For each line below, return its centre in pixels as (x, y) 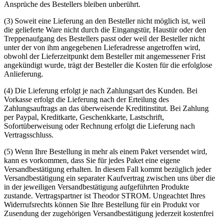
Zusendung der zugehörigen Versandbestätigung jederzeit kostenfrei (109, 214)
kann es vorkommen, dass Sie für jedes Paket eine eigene (92, 161)
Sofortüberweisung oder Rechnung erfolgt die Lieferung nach (99, 126)
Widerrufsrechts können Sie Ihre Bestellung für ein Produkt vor (102, 205)
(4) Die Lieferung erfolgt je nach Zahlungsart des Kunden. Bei (101, 91)
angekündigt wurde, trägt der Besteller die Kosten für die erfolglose (108, 65)
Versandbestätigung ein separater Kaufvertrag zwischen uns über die (110, 178)
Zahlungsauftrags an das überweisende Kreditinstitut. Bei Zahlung (106, 109)
